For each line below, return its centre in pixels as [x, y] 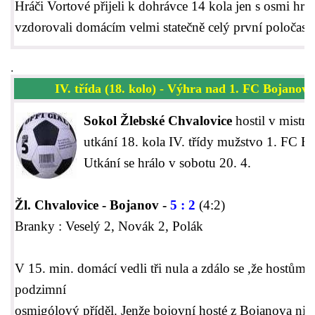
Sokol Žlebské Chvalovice [160, 121]
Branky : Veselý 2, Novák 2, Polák [109, 226]
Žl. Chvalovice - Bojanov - [92, 205]
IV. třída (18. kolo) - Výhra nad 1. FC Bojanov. [183, 89]
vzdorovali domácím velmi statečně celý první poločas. [162, 27]
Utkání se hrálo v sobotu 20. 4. [167, 163]
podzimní [40, 290]
